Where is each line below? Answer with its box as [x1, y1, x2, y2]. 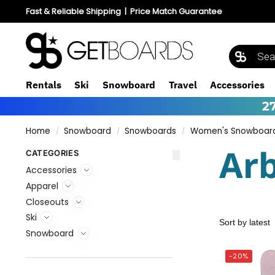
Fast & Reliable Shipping [25, 6, 121, 17]
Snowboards [125, 125, 177, 137]
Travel [168, 79, 197, 91]
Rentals [25, 79, 61, 91]
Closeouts [25, 195, 69, 208]
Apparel [25, 180, 58, 193]
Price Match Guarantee [130, 6, 222, 17]
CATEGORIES [25, 148, 79, 158]
